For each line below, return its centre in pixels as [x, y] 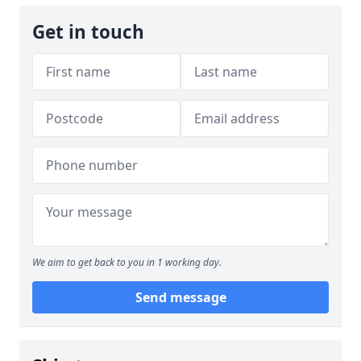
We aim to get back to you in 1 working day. [127, 262]
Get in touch [88, 32]
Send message [180, 297]
